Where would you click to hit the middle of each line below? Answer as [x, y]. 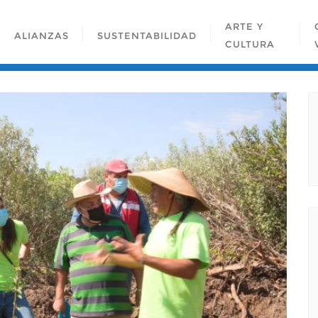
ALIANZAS [41, 35]
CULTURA [250, 44]
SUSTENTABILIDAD [147, 35]
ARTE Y [244, 26]
